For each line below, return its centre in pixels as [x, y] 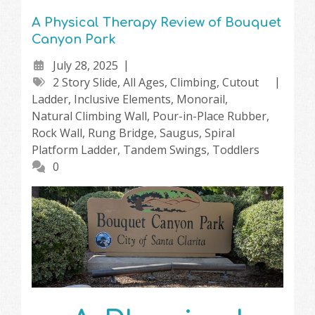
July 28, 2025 [85, 66]
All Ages [144, 83]
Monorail [201, 99]
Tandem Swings [165, 150]
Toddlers [236, 150]
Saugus [179, 133]
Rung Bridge [121, 133]
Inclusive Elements [122, 99]
